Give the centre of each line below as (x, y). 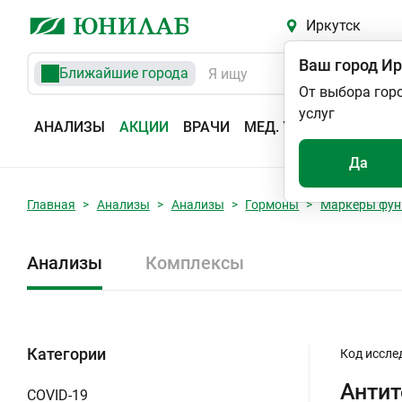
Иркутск (333, 26)
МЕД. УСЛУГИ (291, 127)
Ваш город (338, 65)
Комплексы (195, 263)
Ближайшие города (124, 73)
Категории (66, 354)
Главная (51, 205)
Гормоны (272, 205)
